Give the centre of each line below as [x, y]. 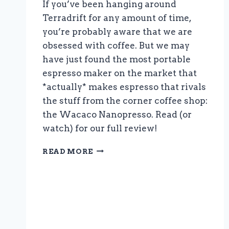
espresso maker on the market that [120, 73]
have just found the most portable [117, 59]
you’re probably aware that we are [117, 31]
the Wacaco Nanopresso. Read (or [117, 114]
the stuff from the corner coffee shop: [125, 100]
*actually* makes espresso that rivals [124, 87]
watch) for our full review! [100, 128]
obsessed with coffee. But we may [116, 45]
